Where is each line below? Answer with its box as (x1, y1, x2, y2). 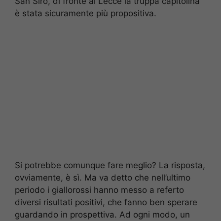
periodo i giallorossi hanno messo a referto (15, 185, 184, 195)
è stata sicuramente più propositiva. (15, 8, 156, 18)
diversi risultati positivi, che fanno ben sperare (15, 197, 197, 208)
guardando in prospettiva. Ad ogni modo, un (15, 210, 190, 220)
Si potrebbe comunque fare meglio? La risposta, (15, 160, 205, 171)
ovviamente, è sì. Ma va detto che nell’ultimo (15, 173, 190, 183)
